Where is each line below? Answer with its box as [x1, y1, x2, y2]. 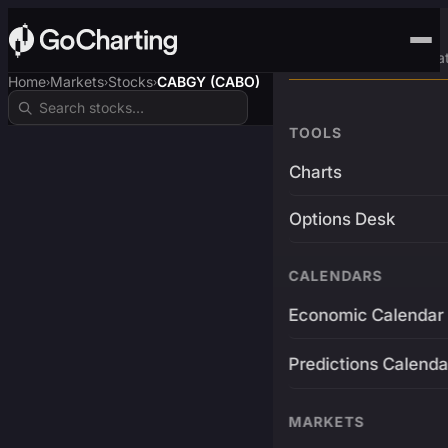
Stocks [108, 73, 153, 90]
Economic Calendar [288, 305, 444, 325]
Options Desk [288, 209, 395, 229]
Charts [288, 162, 342, 182]
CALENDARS [288, 267, 383, 284]
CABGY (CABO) [157, 73, 260, 90]
